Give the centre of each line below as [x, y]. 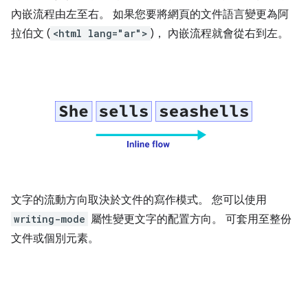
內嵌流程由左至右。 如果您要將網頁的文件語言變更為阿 [150, 14]
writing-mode [49, 219]
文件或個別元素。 [55, 239]
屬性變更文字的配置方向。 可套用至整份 [190, 220]
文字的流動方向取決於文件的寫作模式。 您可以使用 [139, 200]
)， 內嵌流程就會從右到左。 [220, 33]
